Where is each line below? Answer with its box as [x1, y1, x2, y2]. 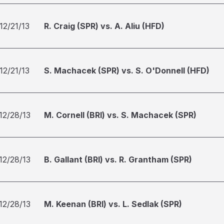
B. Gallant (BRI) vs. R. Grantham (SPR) [44, 154, 192, 164]
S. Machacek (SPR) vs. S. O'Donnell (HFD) [44, 65, 209, 75]
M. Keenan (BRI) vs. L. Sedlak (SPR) [44, 199, 182, 209]
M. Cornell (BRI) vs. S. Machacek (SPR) [44, 110, 196, 120]
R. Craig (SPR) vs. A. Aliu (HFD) [44, 21, 164, 31]
